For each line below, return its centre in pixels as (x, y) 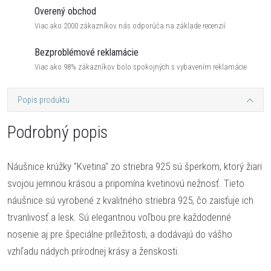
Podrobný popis (57, 132)
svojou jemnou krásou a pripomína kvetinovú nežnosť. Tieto (126, 183)
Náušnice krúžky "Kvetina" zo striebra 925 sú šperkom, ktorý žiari (135, 166)
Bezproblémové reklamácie (87, 52)
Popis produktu (44, 100)
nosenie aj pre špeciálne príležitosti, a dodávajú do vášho (120, 234)
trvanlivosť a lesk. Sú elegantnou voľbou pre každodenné (119, 217)
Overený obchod (65, 11)
